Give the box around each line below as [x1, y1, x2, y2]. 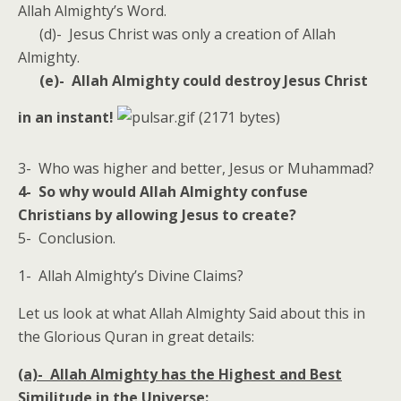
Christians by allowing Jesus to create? [18, 205, 296, 225]
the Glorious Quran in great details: [18, 327, 254, 346]
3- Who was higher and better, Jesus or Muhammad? [18, 158, 374, 178]
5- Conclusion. [18, 228, 115, 248]
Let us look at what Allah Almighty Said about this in [18, 303, 365, 323]
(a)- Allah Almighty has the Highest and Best [18, 364, 342, 384]
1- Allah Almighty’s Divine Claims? [18, 266, 243, 286]
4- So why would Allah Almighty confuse [18, 182, 308, 201]
